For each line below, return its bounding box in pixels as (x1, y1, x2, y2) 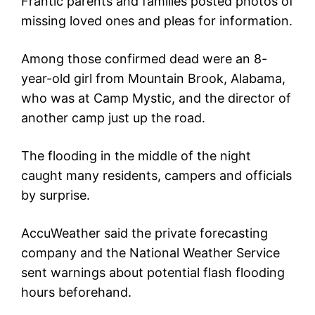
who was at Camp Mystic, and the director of (21, 90, 291, 105)
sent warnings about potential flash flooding (21, 264, 285, 280)
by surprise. (21, 187, 90, 202)
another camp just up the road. (21, 110, 205, 125)
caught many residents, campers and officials (21, 167, 292, 183)
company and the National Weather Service (21, 245, 280, 260)
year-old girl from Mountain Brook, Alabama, (21, 70, 285, 86)
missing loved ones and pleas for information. (21, 13, 292, 28)
